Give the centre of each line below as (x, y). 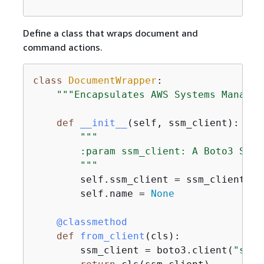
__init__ (103, 123)
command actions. (62, 47)
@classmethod (80, 222)
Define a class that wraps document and (110, 33)
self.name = (92, 194)
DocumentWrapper (112, 80)
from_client (112, 236)
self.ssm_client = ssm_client (139, 179)
